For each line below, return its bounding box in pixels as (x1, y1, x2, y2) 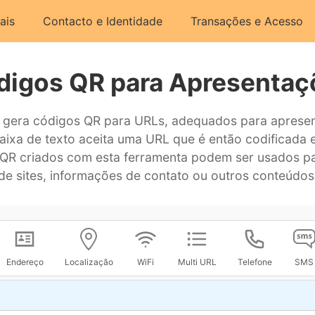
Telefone (237, 256, 272, 267)
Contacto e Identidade (43, 14, 162, 28)
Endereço (6, 256, 44, 267)
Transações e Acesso (191, 14, 303, 28)
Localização (64, 256, 113, 267)
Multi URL (177, 256, 217, 267)
